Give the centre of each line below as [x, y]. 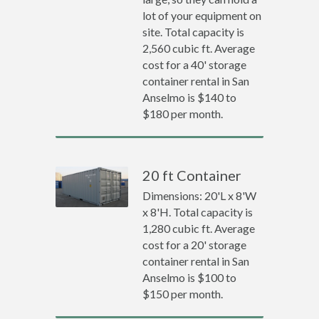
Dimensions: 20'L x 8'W [200, 195]
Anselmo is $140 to [190, 97]
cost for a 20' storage [195, 245]
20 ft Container [192, 175]
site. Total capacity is [194, 32]
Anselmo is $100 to [190, 277]
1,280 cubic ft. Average [199, 228]
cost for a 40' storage [195, 64]
